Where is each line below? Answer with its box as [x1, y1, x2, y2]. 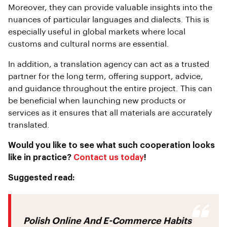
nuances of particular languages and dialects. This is [8, 16, 209, 24]
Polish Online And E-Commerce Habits [23, 216, 192, 226]
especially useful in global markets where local [8, 28, 185, 36]
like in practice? [8, 154, 73, 162]
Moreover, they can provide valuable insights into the [8, 4, 212, 12]
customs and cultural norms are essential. [8, 40, 169, 49]
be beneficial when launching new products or [8, 97, 186, 105]
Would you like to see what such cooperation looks [8, 141, 215, 150]
